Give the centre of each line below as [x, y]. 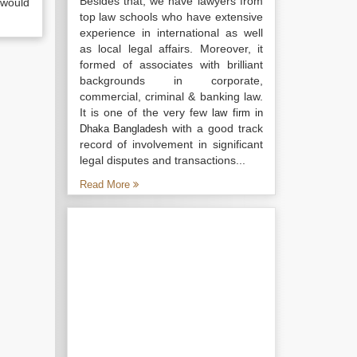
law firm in [238, 113]
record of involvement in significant [171, 144]
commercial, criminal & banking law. [171, 96]
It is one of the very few [146, 112]
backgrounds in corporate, [171, 80]
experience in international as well [171, 33]
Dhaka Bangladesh [124, 129]
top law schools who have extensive [171, 17]
